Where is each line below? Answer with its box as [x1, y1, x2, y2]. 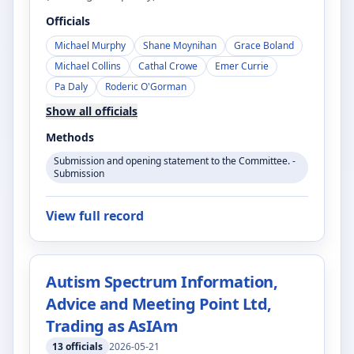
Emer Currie [215, 59, 269, 73]
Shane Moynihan [143, 39, 217, 52]
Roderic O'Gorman [105, 80, 186, 93]
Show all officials [46, 104, 137, 119]
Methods [46, 130, 94, 145]
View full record [46, 207, 144, 224]
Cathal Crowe [138, 59, 198, 73]
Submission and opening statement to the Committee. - [54, 154, 296, 168]
